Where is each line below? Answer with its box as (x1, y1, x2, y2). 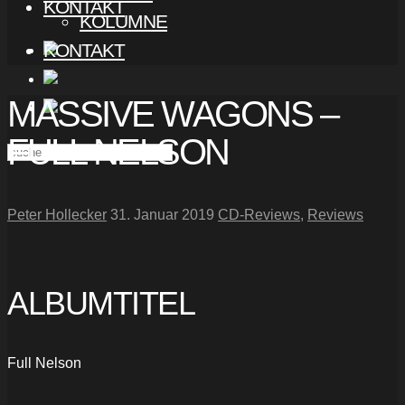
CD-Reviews (218, 207, 300, 223)
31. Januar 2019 (110, 207, 214, 223)
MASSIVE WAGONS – (7, 94, 337, 135)
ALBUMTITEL (7, 285, 194, 323)
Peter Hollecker (7, 207, 107, 223)
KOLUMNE (80, 11, 167, 32)
